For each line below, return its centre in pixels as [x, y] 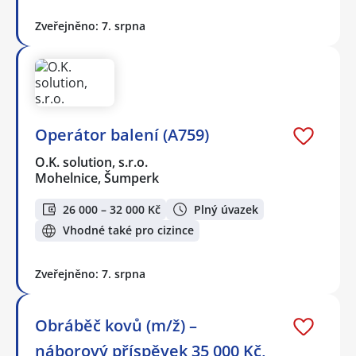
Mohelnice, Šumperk [97, 178]
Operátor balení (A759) [122, 135]
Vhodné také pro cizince [128, 230]
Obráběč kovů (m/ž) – [116, 325]
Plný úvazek [226, 209]
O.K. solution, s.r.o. [92, 163]
